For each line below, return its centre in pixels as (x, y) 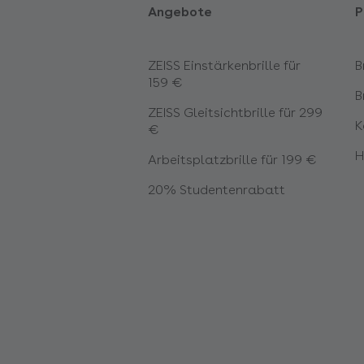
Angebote (180, 12)
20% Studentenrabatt (217, 190)
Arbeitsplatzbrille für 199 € (232, 160)
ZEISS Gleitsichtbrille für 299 (235, 113)
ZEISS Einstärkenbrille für (224, 65)
